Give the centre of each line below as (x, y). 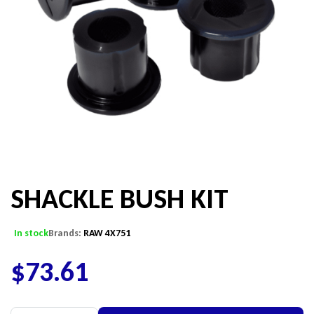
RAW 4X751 (107, 233)
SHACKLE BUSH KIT (120, 199)
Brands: (66, 233)
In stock (31, 233)
